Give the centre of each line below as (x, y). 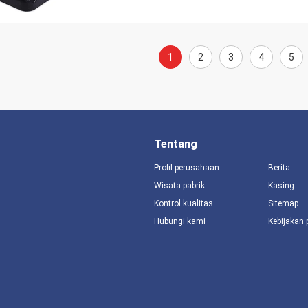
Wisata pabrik (179, 186)
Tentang (176, 144)
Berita (279, 168)
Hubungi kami (180, 221)
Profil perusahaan (187, 168)
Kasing (281, 186)
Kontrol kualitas (184, 203)
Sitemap (283, 203)
